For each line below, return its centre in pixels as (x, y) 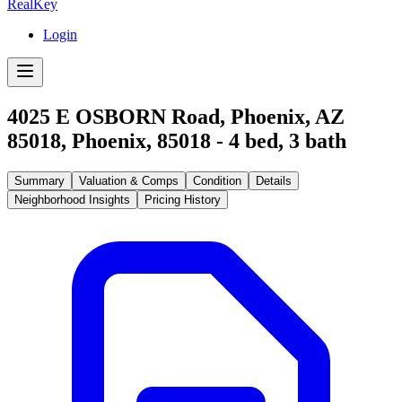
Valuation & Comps (129, 180)
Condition (217, 180)
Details (274, 180)
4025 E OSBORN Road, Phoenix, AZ (176, 116)
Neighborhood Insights (72, 199)
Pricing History (183, 199)
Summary (39, 180)
